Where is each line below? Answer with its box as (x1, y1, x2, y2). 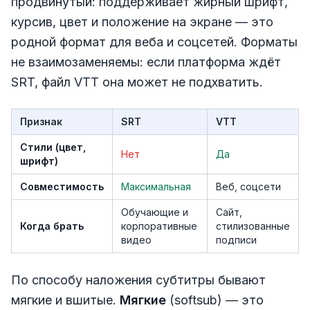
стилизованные (216, 220, 290, 232)
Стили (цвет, (20, 141, 86, 154)
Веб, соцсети (216, 181, 281, 193)
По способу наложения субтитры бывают (11, 273, 266, 288)
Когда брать (20, 220, 84, 232)
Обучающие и (121, 206, 188, 219)
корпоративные (121, 220, 197, 232)
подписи (216, 234, 257, 246)
